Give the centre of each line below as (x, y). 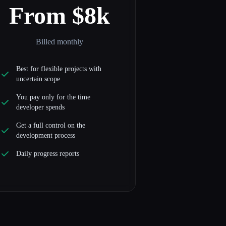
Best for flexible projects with (59, 69)
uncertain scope (38, 79)
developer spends (40, 107)
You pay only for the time (53, 97)
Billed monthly (59, 42)
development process (45, 136)
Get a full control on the (50, 126)
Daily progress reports (47, 154)
